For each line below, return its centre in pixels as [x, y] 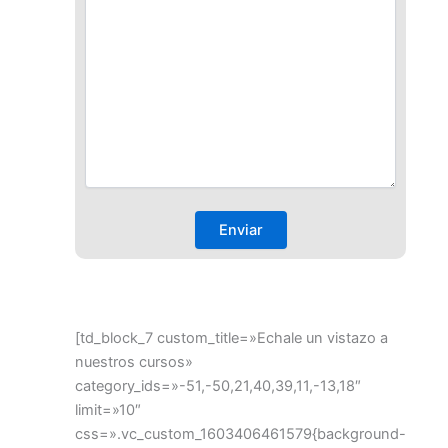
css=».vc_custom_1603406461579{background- [240, 433]
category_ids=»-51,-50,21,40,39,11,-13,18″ [218, 385]
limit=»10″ [108, 409]
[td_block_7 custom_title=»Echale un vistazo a [231, 337]
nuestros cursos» [134, 361]
